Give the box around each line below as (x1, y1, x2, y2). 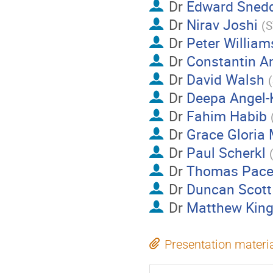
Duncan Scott (186, 179, 272, 199)
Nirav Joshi (186, 15, 258, 35)
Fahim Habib (186, 106, 267, 126)
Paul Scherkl (186, 143, 266, 163)
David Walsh (186, 69, 264, 90)
